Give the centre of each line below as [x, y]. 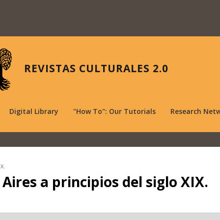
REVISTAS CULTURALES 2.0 [96, 68]
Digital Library [34, 111]
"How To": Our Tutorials [114, 111]
